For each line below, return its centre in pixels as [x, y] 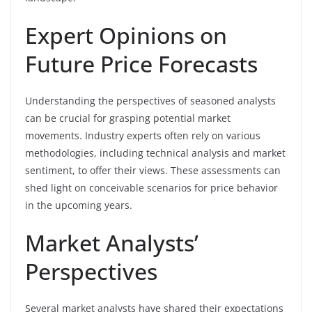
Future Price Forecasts [141, 63]
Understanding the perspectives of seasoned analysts [150, 100]
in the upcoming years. [79, 205]
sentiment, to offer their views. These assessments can [153, 170]
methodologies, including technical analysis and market [155, 153]
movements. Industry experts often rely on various [143, 135]
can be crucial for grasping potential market [128, 118]
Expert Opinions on [126, 35]
